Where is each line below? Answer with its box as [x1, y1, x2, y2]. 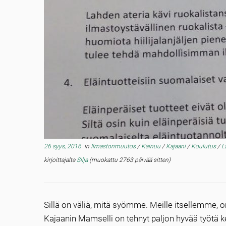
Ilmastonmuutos [91, 143, 137, 150]
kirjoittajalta [44, 156, 77, 163]
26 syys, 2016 [44, 143, 81, 150]
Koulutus [191, 143, 217, 150]
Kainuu [141, 143, 162, 150]
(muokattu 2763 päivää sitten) [88, 156, 171, 163]
